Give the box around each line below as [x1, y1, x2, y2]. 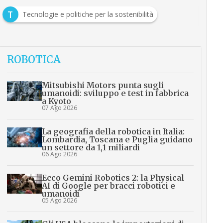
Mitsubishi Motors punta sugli [41, 80, 164, 91]
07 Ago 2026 [41, 104, 77, 112]
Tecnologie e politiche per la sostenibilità [22, 9, 153, 19]
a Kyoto [41, 96, 71, 107]
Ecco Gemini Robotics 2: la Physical [41, 173, 184, 183]
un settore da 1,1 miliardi [41, 142, 140, 153]
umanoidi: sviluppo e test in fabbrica [41, 88, 189, 99]
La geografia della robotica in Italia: [41, 126, 185, 137]
